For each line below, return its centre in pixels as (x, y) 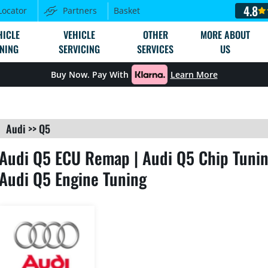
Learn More (194, 74)
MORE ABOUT (226, 35)
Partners (80, 11)
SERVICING (80, 49)
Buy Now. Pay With (89, 74)
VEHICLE (80, 35)
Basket (127, 11)
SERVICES (156, 49)
